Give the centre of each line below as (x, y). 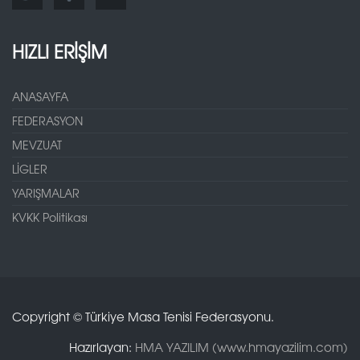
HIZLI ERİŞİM (59, 51)
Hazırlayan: (102, 346)
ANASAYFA (40, 96)
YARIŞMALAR (46, 192)
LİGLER (30, 168)
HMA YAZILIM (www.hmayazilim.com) (241, 346)
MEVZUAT (37, 144)
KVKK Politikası (50, 217)
